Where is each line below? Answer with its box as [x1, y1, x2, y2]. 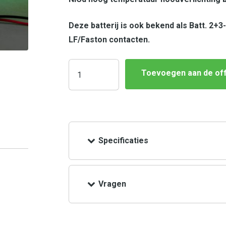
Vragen [98, 179, 126, 189]
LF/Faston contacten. [69, 35, 150, 44]
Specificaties [98, 136, 148, 145]
